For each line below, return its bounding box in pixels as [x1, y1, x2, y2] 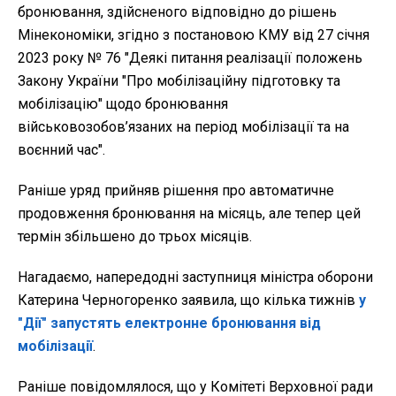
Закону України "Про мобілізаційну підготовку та [18, 72, 340, 90]
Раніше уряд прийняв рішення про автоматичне [18, 182, 334, 200]
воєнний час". [18, 141, 105, 159]
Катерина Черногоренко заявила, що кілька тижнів [18, 292, 359, 309]
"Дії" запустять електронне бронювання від [18, 315, 321, 332]
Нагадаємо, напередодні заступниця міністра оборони [18, 269, 373, 286]
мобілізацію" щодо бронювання [18, 95, 228, 113]
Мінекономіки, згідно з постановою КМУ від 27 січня [18, 27, 369, 44]
